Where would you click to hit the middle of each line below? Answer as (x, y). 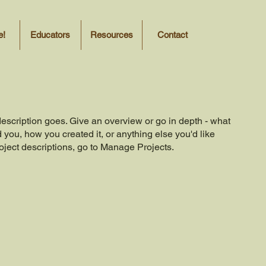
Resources (111, 35)
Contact (172, 35)
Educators (50, 35)
